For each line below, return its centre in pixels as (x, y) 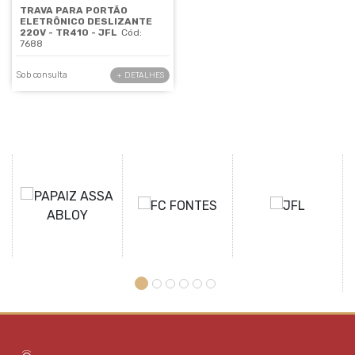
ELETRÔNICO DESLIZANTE (86, 21)
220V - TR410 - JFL (69, 32)
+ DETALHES (140, 75)
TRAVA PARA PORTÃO (74, 10)
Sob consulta (42, 75)
